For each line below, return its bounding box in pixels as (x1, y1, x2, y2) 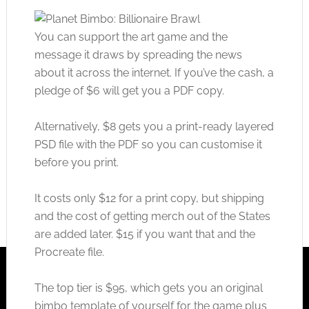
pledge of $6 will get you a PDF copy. (34, 84, 224, 97)
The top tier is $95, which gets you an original (34, 281, 263, 295)
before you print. (34, 156, 119, 169)
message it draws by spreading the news (34, 48, 242, 61)
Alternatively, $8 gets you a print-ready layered (34, 120, 274, 133)
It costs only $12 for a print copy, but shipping (34, 192, 264, 205)
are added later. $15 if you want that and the (34, 228, 255, 241)
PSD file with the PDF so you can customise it (34, 138, 262, 151)
